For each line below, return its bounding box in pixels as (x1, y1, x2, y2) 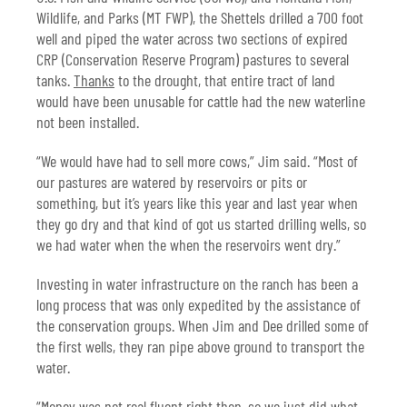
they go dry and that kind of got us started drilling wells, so (36, 213, 366, 234)
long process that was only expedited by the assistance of (36, 294, 361, 315)
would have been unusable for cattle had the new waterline (36, 91, 365, 112)
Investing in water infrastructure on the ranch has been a (36, 273, 358, 294)
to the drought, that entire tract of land (114, 70, 335, 91)
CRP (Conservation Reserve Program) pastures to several (36, 49, 349, 70)
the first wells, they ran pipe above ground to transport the (36, 336, 364, 357)
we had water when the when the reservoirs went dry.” (36, 234, 341, 255)
